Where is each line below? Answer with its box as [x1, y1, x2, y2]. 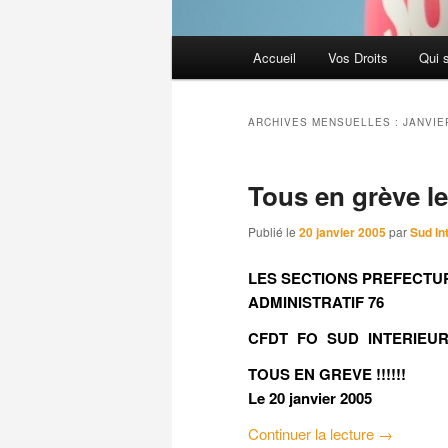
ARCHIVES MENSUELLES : [248, 115, 403, 130]
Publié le [248, 223, 299, 241]
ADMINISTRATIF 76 [248, 290, 384, 313]
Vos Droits [327, 48, 388, 68]
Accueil [253, 48, 297, 68]
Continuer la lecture [248, 423, 378, 445]
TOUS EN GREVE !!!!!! [248, 362, 406, 385]
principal [172, 61, 226, 83]
